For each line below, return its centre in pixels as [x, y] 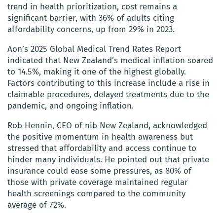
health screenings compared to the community [96, 193]
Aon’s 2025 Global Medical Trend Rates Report [94, 49]
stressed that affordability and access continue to [102, 148]
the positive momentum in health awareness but [100, 137]
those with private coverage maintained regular [98, 182]
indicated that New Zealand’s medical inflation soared [110, 60]
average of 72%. [37, 205]
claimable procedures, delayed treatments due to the [108, 94]
